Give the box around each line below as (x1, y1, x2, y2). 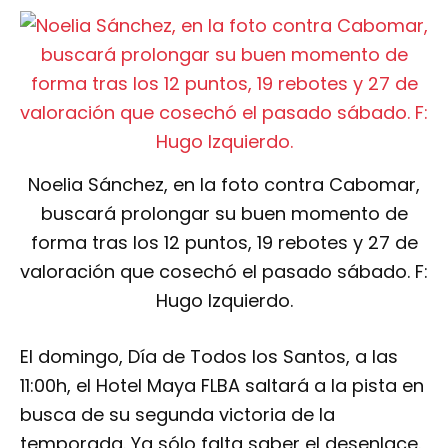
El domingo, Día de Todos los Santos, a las (20, 344, 398, 370)
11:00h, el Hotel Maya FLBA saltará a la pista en (20, 373, 424, 399)
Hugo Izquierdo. (155, 288, 293, 314)
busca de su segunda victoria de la (20, 402, 335, 428)
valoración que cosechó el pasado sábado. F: (20, 259, 428, 285)
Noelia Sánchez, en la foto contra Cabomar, (28, 172, 420, 198)
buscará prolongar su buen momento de (40, 201, 408, 227)
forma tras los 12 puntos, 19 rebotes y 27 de (30, 230, 418, 256)
